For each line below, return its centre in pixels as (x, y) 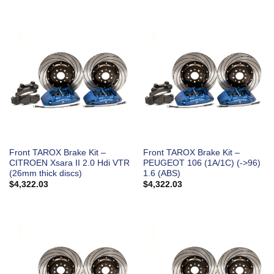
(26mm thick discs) (45, 173)
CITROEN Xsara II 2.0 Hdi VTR (69, 163)
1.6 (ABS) (161, 173)
